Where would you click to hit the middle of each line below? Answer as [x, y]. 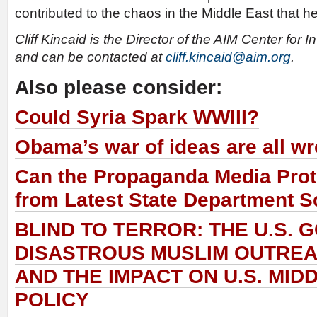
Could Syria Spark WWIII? [137, 117]
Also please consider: [119, 88]
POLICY [52, 300]
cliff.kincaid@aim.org [228, 57]
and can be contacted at [90, 57]
